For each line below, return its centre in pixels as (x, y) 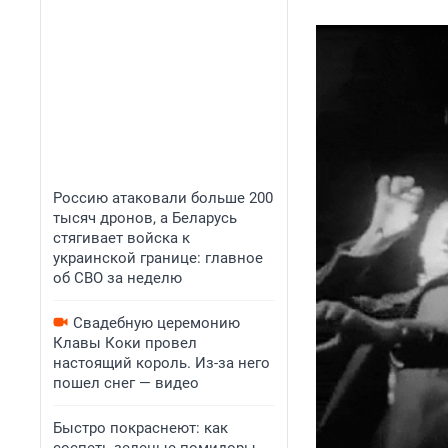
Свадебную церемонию (156, 323)
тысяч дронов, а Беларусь (145, 218)
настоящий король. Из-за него (161, 363)
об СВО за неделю (117, 278)
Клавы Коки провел (125, 343)
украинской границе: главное (158, 258)
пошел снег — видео (126, 383)
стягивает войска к (121, 238)
